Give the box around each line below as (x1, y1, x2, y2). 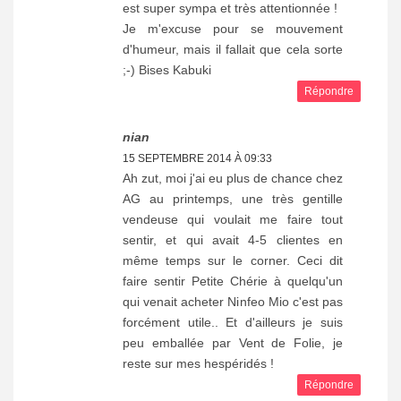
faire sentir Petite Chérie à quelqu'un (123, 273, 343, 288)
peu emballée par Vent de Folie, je (123, 335, 343, 350)
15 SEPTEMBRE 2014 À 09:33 (123, 151, 272, 165)
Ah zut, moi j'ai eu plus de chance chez (123, 170, 343, 185)
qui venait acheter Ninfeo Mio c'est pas (123, 294, 343, 309)
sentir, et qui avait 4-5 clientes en (123, 232, 343, 247)
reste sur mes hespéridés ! (123, 355, 274, 371)
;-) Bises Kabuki (123, 62, 211, 77)
